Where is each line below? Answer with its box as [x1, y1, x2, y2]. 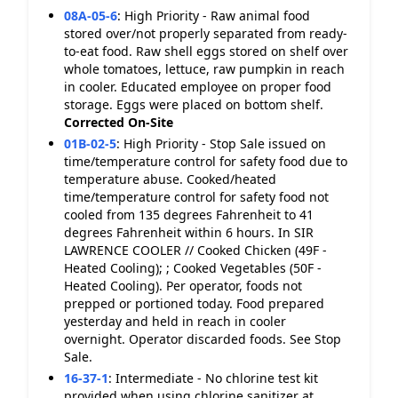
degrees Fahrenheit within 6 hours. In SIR [64, 224, 314, 241]
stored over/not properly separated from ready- [64, 25, 347, 42]
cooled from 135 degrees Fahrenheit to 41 [64, 206, 314, 223]
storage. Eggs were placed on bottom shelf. [64, 96, 323, 113]
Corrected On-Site [64, 114, 173, 131]
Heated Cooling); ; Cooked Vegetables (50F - [64, 259, 322, 276]
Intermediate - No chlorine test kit [115, 370, 318, 386]
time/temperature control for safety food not [64, 188, 329, 205]
